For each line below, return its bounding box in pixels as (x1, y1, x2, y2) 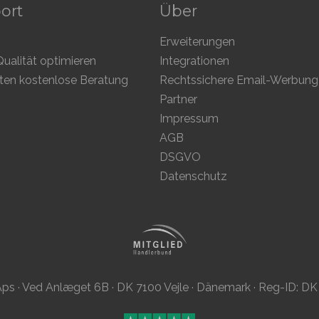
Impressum (159, 112, 219, 126)
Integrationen (159, 54, 229, 68)
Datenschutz (159, 169, 227, 184)
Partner (159, 93, 197, 107)
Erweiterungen (159, 35, 235, 49)
